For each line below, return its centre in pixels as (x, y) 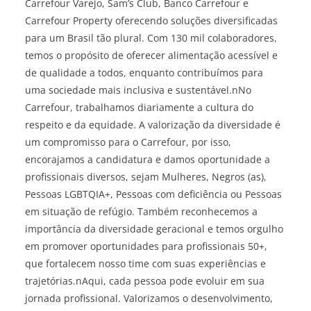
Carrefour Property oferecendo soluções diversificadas (151, 20)
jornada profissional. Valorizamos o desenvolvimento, (149, 298)
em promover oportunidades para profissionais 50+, (146, 246)
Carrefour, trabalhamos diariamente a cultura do (139, 107)
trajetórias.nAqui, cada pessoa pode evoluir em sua (145, 281)
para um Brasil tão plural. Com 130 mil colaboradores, (151, 38)
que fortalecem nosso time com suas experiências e (145, 263)
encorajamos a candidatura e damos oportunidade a (148, 159)
